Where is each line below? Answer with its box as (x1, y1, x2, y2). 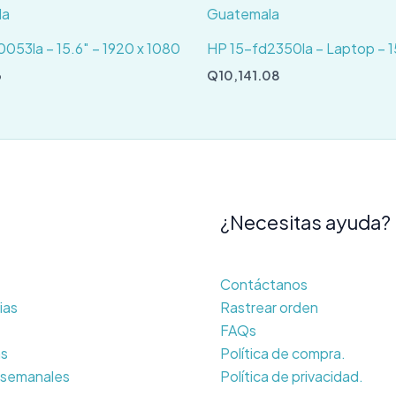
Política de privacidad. (220, 366, 363, 385)
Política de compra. (220, 343, 346, 362)
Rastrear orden (220, 297, 318, 316)
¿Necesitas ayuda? (220, 209, 391, 235)
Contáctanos (220, 274, 308, 293)
